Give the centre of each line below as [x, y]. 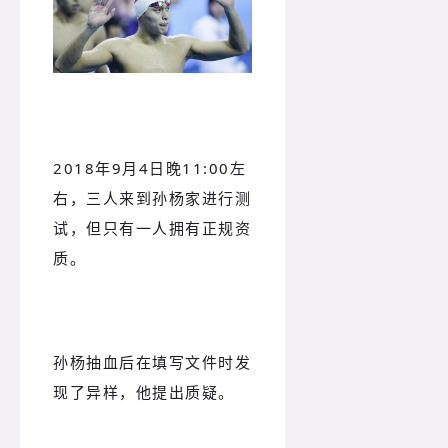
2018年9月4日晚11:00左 [149, 167]
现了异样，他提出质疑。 [144, 392]
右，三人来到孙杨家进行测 [152, 197]
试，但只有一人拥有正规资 [152, 227]
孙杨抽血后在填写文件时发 [152, 362]
